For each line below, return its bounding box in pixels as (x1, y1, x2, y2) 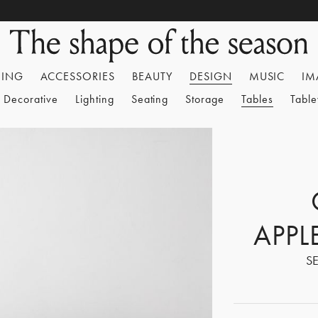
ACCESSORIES (40, 69, 116, 84)
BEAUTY (132, 69, 172, 84)
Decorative (4, 92, 58, 106)
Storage (185, 92, 225, 106)
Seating (131, 92, 169, 106)
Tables (241, 92, 273, 106)
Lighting (75, 92, 114, 106)
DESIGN (189, 69, 232, 84)
